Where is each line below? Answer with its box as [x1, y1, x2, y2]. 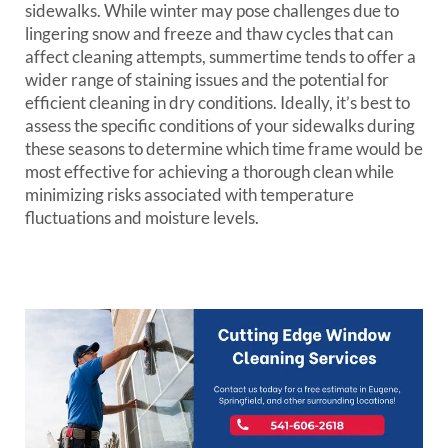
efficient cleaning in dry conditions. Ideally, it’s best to [25, 92, 410, 113]
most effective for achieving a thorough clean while [25, 161, 394, 182]
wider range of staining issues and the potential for [25, 69, 389, 90]
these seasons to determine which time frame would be [25, 138, 423, 159]
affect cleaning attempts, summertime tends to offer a [25, 46, 416, 67]
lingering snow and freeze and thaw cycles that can [25, 23, 393, 44]
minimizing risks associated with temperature [25, 184, 354, 205]
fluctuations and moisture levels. [25, 207, 259, 228]
